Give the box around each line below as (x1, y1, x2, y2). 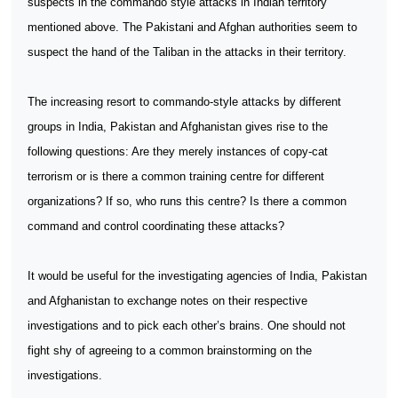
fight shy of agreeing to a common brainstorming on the (28, 344, 312, 357)
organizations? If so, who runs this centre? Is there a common (28, 195, 346, 208)
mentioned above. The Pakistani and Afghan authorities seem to (28, 20, 357, 34)
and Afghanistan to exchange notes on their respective (28, 294, 307, 307)
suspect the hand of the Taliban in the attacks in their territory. (28, 45, 346, 59)
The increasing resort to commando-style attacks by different (28, 95, 341, 108)
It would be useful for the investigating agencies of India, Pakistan (28, 269, 367, 283)
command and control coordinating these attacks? (28, 219, 284, 233)
